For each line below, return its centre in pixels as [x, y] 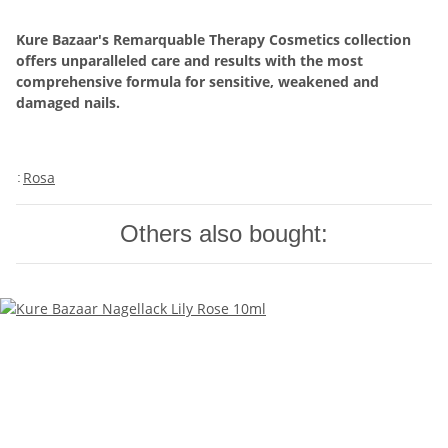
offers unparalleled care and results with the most [189, 61]
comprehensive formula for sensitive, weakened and [197, 82]
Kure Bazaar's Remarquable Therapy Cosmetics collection [213, 40]
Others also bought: [224, 234]
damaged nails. [68, 103]
